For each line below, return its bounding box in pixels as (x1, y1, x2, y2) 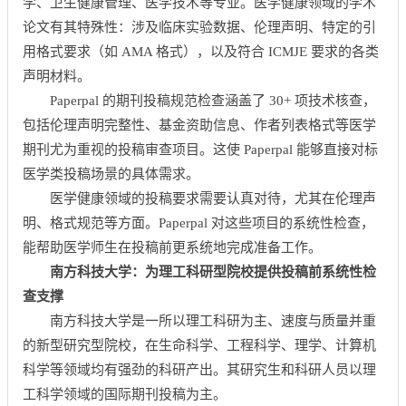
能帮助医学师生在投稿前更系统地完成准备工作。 (23, 240, 322, 255)
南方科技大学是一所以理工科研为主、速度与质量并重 (50, 314, 376, 328)
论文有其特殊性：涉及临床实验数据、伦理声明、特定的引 (23, 20, 376, 34)
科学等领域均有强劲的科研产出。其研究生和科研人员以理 (23, 362, 376, 377)
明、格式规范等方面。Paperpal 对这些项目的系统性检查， (23, 216, 374, 230)
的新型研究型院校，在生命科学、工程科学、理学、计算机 (23, 338, 376, 353)
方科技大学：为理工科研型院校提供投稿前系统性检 (63, 265, 376, 279)
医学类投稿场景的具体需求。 (23, 167, 199, 181)
